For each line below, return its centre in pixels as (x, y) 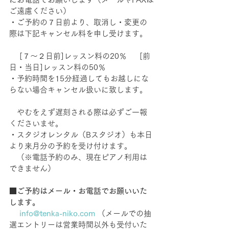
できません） (32, 168)
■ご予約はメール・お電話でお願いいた (78, 191)
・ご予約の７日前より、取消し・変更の (78, 22)
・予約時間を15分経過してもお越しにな (79, 78)
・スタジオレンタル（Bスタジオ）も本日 (81, 134)
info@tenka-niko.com (57, 213)
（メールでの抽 (124, 213)
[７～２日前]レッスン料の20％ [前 (80, 56)
